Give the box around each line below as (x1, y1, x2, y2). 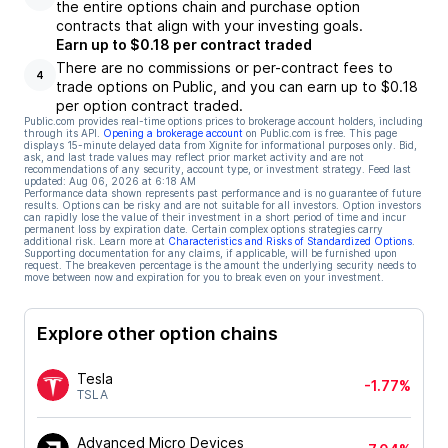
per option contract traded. (56, 97, 243, 114)
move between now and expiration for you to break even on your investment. (24, 271, 384, 283)
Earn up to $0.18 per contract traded (56, 36, 312, 53)
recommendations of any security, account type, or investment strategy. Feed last (24, 163, 411, 175)
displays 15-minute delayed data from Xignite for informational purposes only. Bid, (24, 139, 417, 151)
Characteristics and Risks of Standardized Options (168, 235, 412, 247)
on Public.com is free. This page (246, 127, 397, 139)
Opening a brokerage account (103, 127, 243, 139)
